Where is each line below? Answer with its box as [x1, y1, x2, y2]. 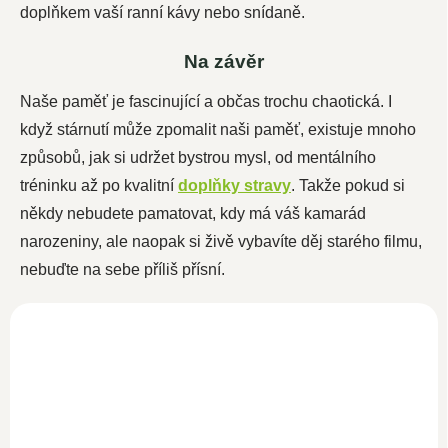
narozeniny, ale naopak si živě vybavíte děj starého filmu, [20, 232, 422, 250]
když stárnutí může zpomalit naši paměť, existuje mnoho [20, 120, 416, 138]
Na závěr [184, 50, 264, 72]
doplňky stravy [178, 176, 291, 194]
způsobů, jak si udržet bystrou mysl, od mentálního [20, 148, 376, 166]
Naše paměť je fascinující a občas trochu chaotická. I [20, 92, 392, 110]
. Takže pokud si [291, 176, 405, 194]
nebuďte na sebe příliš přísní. [20, 260, 225, 278]
